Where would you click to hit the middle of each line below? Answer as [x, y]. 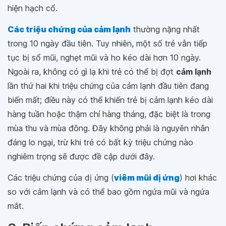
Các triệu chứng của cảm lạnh [69, 30]
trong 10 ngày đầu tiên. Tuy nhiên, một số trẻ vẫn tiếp [107, 44]
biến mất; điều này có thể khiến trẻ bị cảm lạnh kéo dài [110, 100]
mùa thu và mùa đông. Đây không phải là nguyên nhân [108, 128]
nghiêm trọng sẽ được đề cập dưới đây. [81, 157]
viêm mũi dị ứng [147, 178]
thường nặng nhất [165, 30]
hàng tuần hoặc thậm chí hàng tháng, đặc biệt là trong [109, 114]
